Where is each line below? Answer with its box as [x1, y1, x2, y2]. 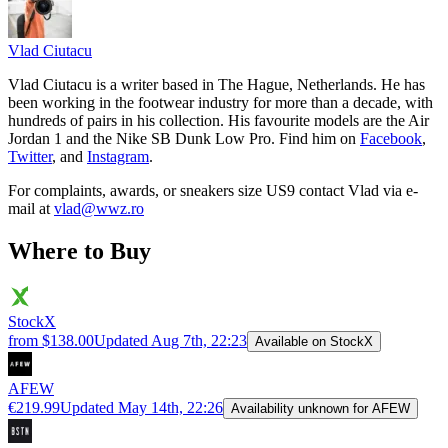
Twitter [8, 147, 52, 165]
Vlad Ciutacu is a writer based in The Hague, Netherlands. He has [8, 75, 425, 93]
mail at [8, 199, 50, 217]
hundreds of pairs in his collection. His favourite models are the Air [8, 111, 429, 129]
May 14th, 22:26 [118, 398, 223, 416]
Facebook [360, 129, 422, 147]
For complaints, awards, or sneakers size [8, 181, 266, 199]
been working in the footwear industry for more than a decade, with [8, 93, 433, 111]
